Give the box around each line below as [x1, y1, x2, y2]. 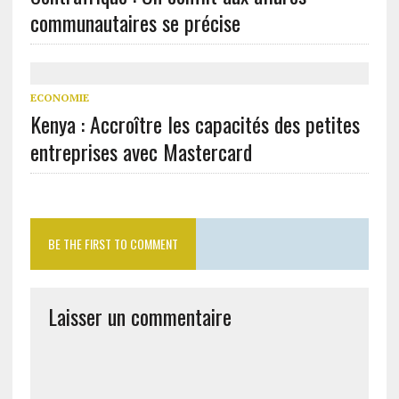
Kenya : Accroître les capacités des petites [29, 108, 360, 140]
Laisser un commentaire [47, 300, 232, 332]
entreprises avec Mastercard [29, 135, 252, 167]
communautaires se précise [29, 6, 240, 38]
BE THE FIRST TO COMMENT [47, 234, 178, 253]
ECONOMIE [29, 91, 89, 104]
